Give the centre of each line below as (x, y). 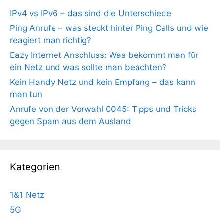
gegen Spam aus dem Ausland (70, 121)
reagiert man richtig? (51, 40)
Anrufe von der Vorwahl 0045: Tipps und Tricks (103, 109)
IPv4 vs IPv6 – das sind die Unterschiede (91, 13)
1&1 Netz (27, 195)
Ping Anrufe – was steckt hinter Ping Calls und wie (109, 28)
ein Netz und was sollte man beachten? (88, 67)
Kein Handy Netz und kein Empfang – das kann (103, 82)
